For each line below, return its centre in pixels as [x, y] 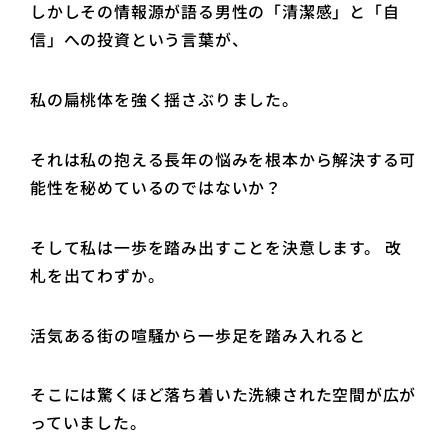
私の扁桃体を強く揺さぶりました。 [164, 100]
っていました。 [91, 423]
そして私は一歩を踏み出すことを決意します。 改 [216, 247]
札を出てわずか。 [100, 275]
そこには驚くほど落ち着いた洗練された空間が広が [223, 395]
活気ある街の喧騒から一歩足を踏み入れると [198, 335]
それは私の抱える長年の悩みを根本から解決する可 [223, 159]
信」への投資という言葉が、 [139, 40]
